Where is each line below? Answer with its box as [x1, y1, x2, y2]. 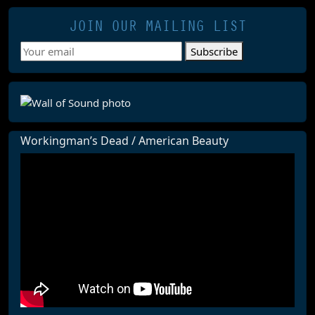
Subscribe [191, 44, 238, 58]
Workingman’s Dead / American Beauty [20, 132, 229, 148]
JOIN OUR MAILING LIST [69, 18, 246, 35]
